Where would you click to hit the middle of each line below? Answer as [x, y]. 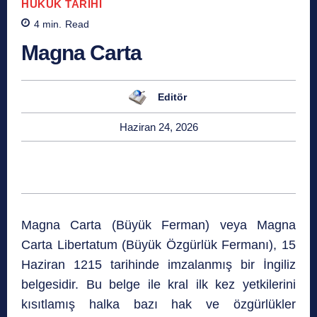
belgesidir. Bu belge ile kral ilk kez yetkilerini [158, 285]
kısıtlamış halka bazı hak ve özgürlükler [158, 305]
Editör [172, 97]
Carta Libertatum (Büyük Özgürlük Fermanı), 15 [158, 245]
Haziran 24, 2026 [158, 127]
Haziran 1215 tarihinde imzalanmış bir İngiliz [158, 265]
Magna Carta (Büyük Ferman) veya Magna [158, 225]
